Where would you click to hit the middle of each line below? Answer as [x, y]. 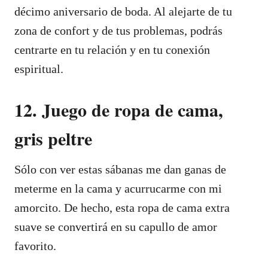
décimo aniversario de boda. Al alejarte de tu [123, 11]
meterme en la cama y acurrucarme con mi [118, 188]
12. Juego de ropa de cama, [119, 109]
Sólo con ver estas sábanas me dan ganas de [120, 169]
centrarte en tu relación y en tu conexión [112, 49]
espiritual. [39, 68]
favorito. [35, 246]
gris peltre [53, 138]
